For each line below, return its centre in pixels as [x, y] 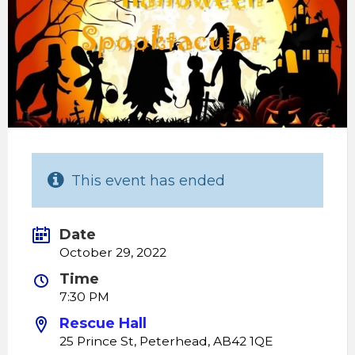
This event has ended [148, 181]
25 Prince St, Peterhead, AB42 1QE [166, 342]
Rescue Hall [103, 324]
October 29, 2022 [113, 253]
